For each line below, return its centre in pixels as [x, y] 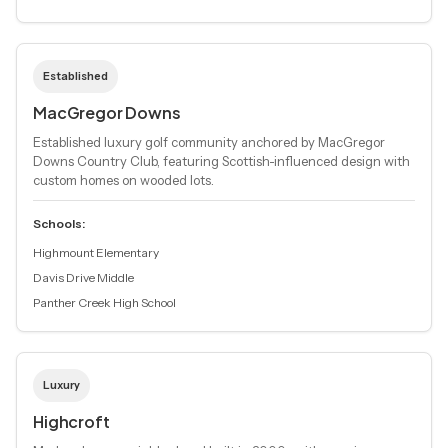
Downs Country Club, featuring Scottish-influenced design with [221, 161]
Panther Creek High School [104, 303]
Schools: [59, 224]
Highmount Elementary [96, 253]
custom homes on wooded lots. [123, 180]
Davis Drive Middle [83, 278]
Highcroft [71, 422]
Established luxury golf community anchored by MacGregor [209, 142]
